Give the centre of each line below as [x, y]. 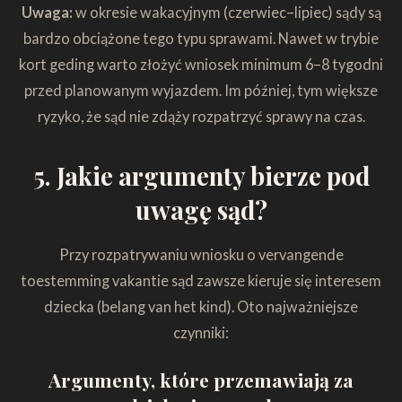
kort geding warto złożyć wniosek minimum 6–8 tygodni [201, 64]
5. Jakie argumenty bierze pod [201, 175]
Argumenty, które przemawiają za [201, 380]
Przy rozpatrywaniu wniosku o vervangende [201, 254]
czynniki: [201, 332]
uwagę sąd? [201, 209]
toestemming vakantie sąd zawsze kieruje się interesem [201, 280]
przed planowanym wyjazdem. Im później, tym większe [201, 90]
